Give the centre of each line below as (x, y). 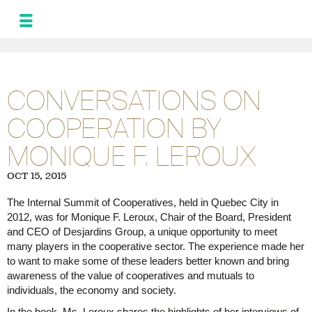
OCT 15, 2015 (37, 176)
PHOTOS (166, 154)
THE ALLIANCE (166, 129)
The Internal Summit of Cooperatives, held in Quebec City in (143, 202)
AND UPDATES (166, 94)
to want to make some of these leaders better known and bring (148, 261)
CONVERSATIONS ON (134, 101)
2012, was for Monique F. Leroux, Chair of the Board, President (149, 217)
